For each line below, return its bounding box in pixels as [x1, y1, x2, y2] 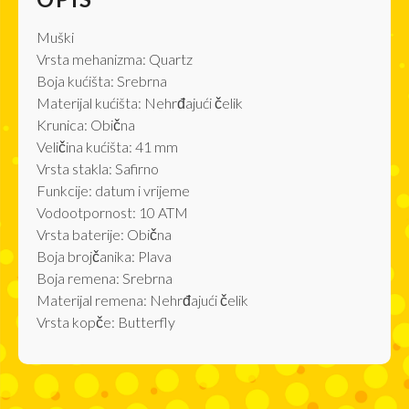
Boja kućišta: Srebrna [37, 71, 167, 89]
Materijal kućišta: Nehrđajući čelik [37, 93, 243, 111]
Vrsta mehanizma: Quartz [37, 49, 193, 68]
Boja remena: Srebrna [37, 268, 173, 287]
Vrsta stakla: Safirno [37, 159, 159, 177]
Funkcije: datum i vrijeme [37, 181, 190, 199]
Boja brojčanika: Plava [37, 246, 172, 265]
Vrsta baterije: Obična [37, 225, 172, 243]
